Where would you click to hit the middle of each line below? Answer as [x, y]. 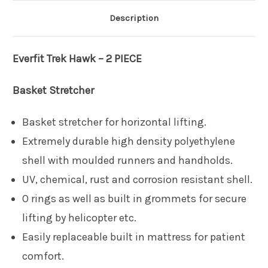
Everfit [30, 58]
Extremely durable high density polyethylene [129, 141]
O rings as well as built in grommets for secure [135, 198]
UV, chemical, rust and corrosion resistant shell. [138, 179]
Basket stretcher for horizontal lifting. [115, 122]
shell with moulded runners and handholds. [128, 160]
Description [134, 18]
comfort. [43, 256]
